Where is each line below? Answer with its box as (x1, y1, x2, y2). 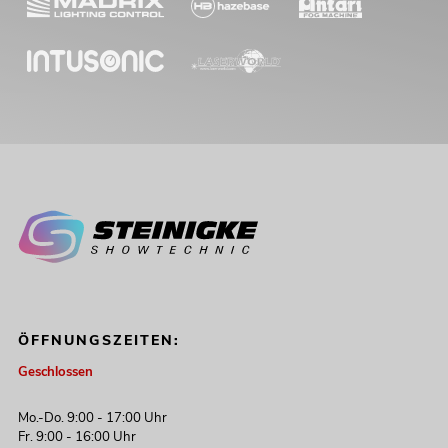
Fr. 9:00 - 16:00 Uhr (17, 427, 136, 446)
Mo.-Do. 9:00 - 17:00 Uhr (17, 408, 167, 427)
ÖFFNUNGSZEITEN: (17, 331, 181, 351)
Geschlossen (17, 363, 93, 382)
